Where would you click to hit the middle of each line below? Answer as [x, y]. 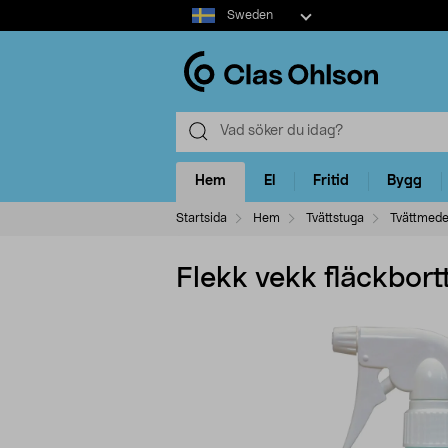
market [198, 29]
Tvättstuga [335, 217]
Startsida [201, 217]
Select [195, 9]
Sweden [249, 15]
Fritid [331, 181]
